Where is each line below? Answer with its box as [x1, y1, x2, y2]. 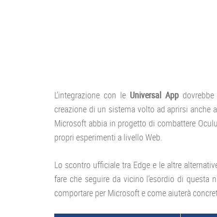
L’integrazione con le [54, 89, 130, 101]
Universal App [130, 89, 179, 101]
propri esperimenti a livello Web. [54, 131, 162, 143]
